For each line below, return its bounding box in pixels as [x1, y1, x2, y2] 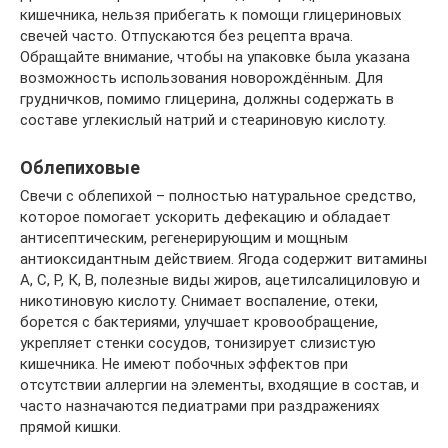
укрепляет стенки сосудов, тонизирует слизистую [20, 334, 376, 353]
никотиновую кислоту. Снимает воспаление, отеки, [20, 292, 378, 311]
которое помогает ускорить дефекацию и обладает [20, 208, 391, 227]
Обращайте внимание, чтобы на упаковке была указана [20, 48, 410, 67]
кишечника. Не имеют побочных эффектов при [20, 355, 348, 374]
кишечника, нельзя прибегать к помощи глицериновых [20, 6, 401, 25]
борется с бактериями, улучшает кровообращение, [20, 313, 378, 332]
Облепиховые [20, 157, 140, 179]
